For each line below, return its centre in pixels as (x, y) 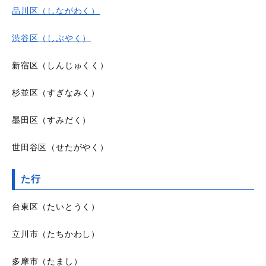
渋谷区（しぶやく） (52, 38)
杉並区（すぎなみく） (56, 93)
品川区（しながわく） (56, 11)
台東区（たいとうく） (56, 207)
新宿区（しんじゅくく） (60, 66)
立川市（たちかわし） (56, 234)
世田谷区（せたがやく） (60, 148)
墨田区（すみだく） (52, 120)
